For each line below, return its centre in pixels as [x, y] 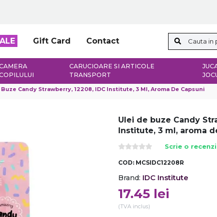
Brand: [129, 178]
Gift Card [52, 41]
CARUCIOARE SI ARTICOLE [112, 66]
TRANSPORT [90, 75]
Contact [102, 41]
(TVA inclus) [134, 206]
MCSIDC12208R [160, 163]
